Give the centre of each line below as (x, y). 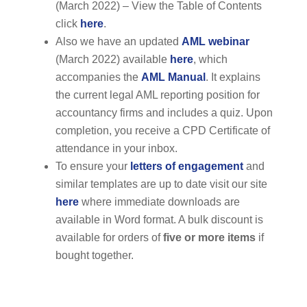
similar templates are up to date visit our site (161, 184)
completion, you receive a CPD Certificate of (162, 131)
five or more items (209, 238)
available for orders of (109, 238)
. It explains (233, 77)
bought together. (94, 256)
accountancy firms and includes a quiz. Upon (164, 113)
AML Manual (173, 77)
